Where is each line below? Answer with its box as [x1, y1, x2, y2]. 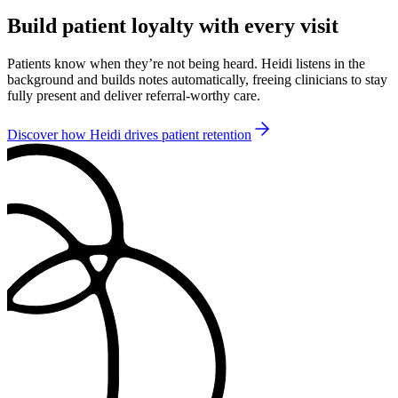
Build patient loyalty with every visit [7, 14, 338, 38]
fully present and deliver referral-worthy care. [7, 88, 260, 104]
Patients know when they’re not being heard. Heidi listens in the [7, 56, 365, 72]
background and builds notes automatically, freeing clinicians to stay [7, 72, 387, 88]
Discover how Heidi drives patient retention [7, 127, 251, 143]
